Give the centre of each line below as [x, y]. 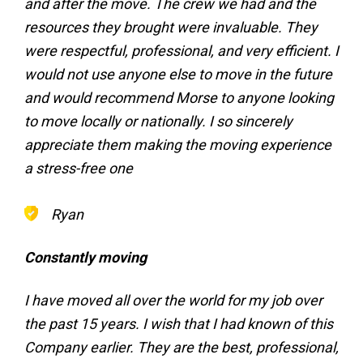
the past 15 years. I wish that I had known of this [179, 324]
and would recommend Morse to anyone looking [179, 98]
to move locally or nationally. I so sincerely [158, 121]
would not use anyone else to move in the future [178, 74]
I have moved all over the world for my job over [173, 300]
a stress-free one [79, 168]
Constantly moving [85, 257]
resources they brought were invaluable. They [171, 27]
